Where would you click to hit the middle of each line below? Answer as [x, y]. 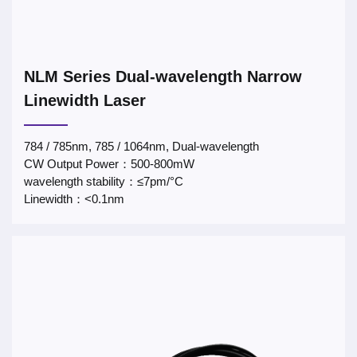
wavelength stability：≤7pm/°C [104, 181]
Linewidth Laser [85, 100]
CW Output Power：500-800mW [109, 164]
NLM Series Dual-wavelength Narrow [163, 76]
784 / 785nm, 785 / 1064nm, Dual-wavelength [141, 146]
